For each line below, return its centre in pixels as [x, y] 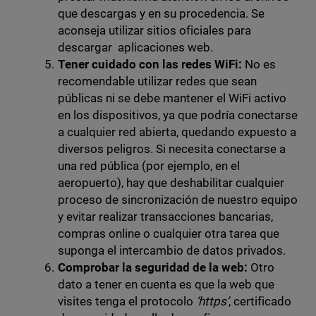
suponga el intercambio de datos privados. [172, 251]
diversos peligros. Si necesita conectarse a [172, 149]
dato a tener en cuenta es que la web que [166, 285]
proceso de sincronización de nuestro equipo [178, 200]
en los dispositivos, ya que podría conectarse [178, 115]
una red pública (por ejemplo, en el [149, 166]
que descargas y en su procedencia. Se [161, 14]
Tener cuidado [97, 65]
